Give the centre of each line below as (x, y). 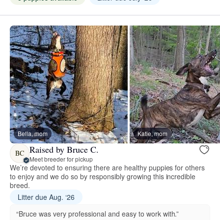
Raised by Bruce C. (64, 149)
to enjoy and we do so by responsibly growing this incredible (103, 177)
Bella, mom (33, 134)
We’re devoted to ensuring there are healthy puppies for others (108, 168)
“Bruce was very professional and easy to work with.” (98, 214)
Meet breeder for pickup (61, 159)
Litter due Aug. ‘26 (46, 197)
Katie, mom (152, 134)
